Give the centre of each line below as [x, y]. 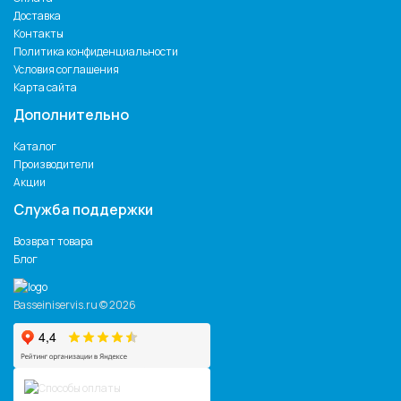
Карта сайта [45, 88]
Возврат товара [53, 242]
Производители [54, 165]
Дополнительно [71, 115]
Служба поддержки [83, 210]
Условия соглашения [66, 70]
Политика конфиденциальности [96, 52]
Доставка [37, 16]
